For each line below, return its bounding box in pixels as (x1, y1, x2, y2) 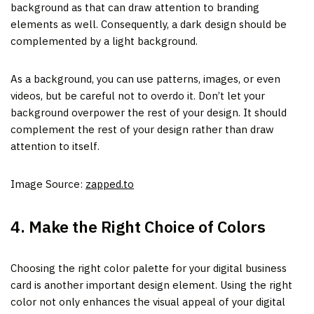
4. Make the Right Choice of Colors (11, 215, 266, 237)
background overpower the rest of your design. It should (11, 105, 287, 119)
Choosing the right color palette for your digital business (11, 261, 287, 275)
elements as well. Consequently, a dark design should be (11, 17, 287, 31)
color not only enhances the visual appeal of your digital (11, 294, 285, 308)
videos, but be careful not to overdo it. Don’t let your (11, 88, 265, 102)
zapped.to (86, 177, 134, 191)
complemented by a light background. (11, 34, 198, 48)
